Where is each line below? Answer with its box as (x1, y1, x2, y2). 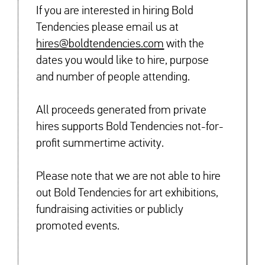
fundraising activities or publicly (36, 203, 184, 215)
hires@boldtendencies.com (36, 37, 164, 50)
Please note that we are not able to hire (36, 170, 221, 182)
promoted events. (36, 219, 120, 232)
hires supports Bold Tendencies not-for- (36, 120, 224, 132)
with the (164, 37, 205, 50)
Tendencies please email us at (36, 21, 179, 33)
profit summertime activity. (36, 137, 164, 149)
